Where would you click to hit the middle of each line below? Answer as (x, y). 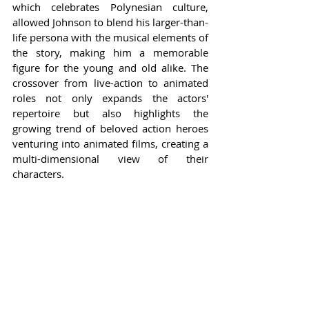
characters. (38, 174)
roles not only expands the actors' (110, 98)
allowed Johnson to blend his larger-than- (110, 22)
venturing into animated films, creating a (110, 144)
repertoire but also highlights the (110, 113)
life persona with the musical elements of (110, 38)
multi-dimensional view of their (110, 159)
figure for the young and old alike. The (110, 68)
